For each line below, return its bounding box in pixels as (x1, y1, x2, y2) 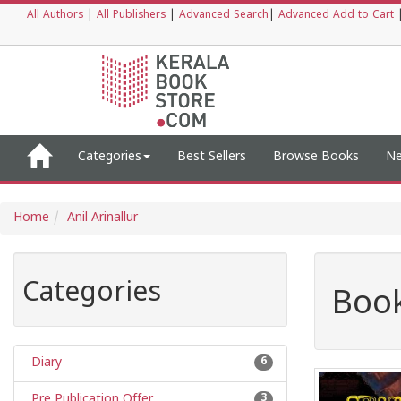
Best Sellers (177, 149, 246, 165)
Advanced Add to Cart (278, 9, 394, 22)
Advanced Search (179, 9, 269, 22)
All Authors (27, 9, 83, 22)
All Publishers (97, 9, 166, 22)
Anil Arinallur (67, 210, 138, 226)
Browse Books (273, 149, 359, 165)
